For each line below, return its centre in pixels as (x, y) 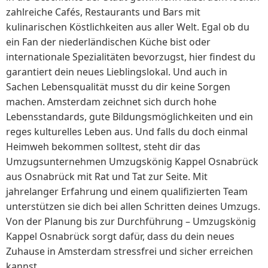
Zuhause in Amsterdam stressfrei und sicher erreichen (130, 251)
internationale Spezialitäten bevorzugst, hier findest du (131, 57)
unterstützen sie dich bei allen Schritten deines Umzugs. (133, 206)
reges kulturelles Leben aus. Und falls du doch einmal (127, 131)
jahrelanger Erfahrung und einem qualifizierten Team (127, 191)
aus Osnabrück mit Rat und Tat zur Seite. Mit (107, 176)
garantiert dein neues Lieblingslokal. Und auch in (117, 71)
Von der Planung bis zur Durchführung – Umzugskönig (131, 221)
